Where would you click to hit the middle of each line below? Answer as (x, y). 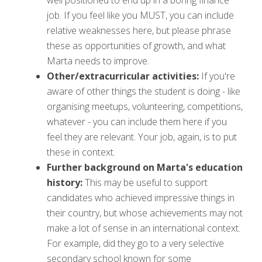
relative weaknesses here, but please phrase (139, 30)
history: (66, 182)
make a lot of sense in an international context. (144, 228)
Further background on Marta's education (145, 167)
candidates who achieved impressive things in (141, 197)
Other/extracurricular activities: (123, 76)
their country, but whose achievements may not (145, 213)
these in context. (81, 152)
